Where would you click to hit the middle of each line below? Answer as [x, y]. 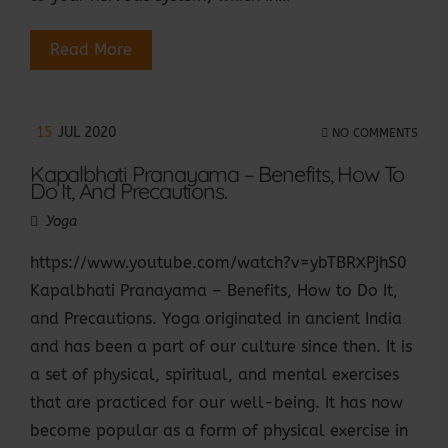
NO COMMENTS [373, 132]
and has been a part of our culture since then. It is [221, 347]
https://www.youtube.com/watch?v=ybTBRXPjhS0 [218, 263]
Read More [91, 50]
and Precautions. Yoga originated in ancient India [216, 319]
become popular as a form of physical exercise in [219, 431]
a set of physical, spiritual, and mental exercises [214, 375]
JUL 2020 [87, 133]
